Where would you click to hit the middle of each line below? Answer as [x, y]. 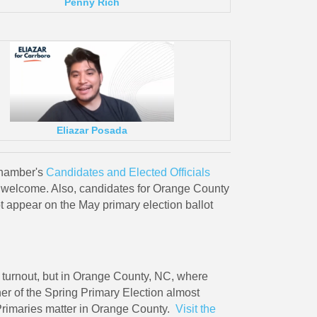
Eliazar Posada [92, 131]
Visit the [195, 309]
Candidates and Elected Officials [128, 172]
